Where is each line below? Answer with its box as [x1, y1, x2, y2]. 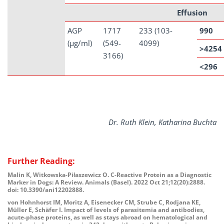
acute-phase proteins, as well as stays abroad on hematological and [7, 213, 207, 221]
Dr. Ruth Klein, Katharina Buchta [108, 117, 216, 127]
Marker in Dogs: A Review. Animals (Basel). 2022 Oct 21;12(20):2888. [7, 178, 205, 186]
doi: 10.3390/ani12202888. [7, 185, 84, 194]
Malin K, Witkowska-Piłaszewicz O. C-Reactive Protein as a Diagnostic [7, 170, 211, 179]
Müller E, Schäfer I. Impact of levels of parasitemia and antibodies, [7, 205, 204, 214]
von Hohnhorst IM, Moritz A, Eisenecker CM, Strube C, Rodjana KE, [7, 198, 200, 206]
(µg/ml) [67, 38, 92, 48]
